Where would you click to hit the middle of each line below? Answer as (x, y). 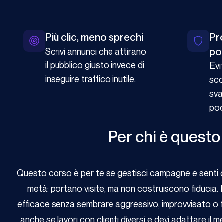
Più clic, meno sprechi (94, 37)
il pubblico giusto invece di (95, 65)
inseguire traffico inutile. (90, 79)
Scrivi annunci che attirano (96, 51)
